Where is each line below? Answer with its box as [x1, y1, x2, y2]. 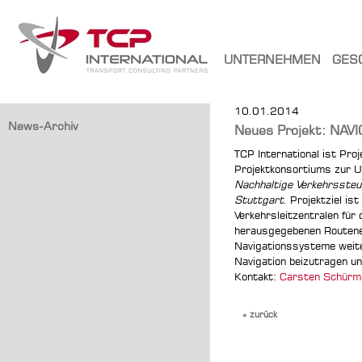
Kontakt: [234, 270, 280, 283]
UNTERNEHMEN [224, 52, 321, 67]
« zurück [242, 308, 277, 320]
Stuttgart [234, 193, 284, 206]
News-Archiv [8, 119, 78, 133]
